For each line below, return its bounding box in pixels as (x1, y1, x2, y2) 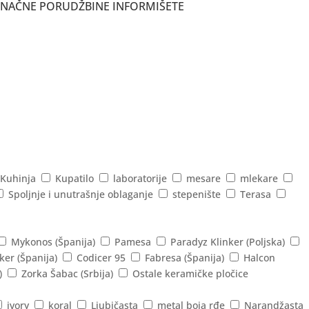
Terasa (240, 188, 271, 201)
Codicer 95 (77, 251, 126, 265)
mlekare (240, 172, 278, 186)
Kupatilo (55, 172, 94, 186)
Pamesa (114, 235, 151, 249)
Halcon (243, 251, 275, 265)
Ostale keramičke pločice (132, 267, 248, 281)
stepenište (172, 188, 221, 201)
